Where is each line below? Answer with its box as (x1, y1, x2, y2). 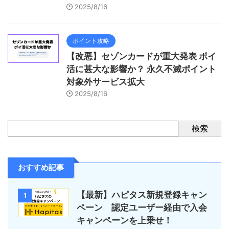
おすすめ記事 (18, 162, 64, 172)
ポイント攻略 (73, 36, 109, 44)
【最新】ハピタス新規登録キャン (77, 189, 207, 200)
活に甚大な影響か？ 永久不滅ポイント (66, 63, 216, 74)
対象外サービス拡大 (66, 76, 145, 87)
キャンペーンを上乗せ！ (77, 215, 172, 225)
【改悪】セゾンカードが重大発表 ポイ (66, 51, 216, 61)
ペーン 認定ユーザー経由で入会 (77, 202, 207, 213)
